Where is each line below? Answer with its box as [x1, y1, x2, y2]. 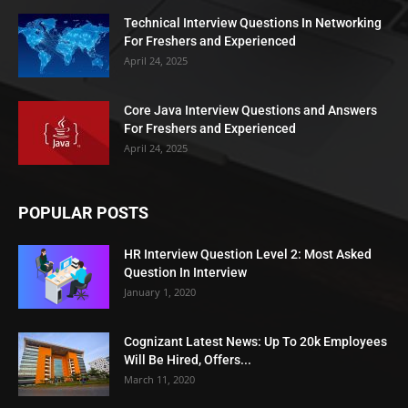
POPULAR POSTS [18, 203, 148, 223]
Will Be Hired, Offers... [124, 352, 251, 368]
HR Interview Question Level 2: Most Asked [124, 247, 372, 262]
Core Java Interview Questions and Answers [124, 103, 377, 118]
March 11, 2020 [124, 372, 195, 387]
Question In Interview [124, 265, 247, 280]
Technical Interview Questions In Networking [124, 15, 382, 31]
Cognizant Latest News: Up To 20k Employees [124, 334, 387, 350]
